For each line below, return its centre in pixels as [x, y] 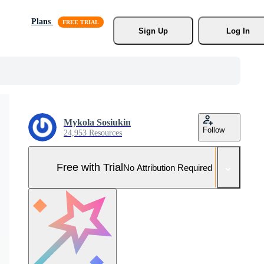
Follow [214, 130]
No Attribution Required [168, 167]
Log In [238, 31]
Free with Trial [90, 167]
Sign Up [153, 31]
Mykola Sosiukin [97, 122]
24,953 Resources [93, 133]
